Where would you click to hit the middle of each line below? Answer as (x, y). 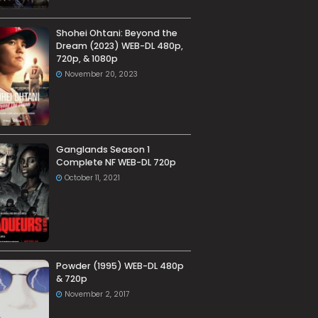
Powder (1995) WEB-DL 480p (120, 266)
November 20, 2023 (101, 75)
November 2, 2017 (97, 295)
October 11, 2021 (92, 178)
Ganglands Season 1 (103, 150)
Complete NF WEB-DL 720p (116, 163)
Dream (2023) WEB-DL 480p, (119, 46)
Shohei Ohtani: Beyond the (116, 33)
